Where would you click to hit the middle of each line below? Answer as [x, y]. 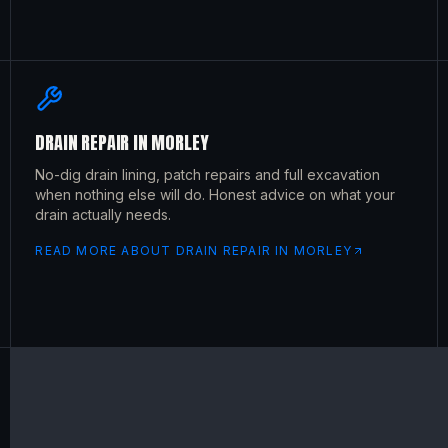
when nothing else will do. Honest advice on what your [215, 194]
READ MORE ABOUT [105, 250]
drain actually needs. [103, 214]
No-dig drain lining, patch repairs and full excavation [208, 174]
